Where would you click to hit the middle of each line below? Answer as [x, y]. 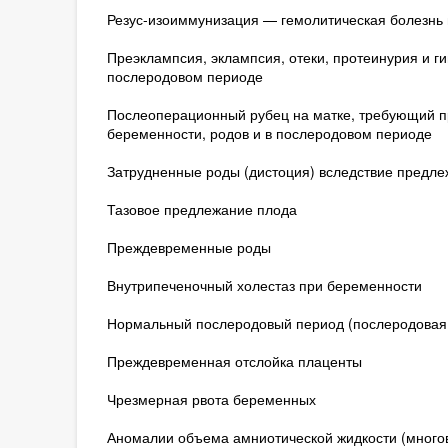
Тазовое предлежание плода [201, 209]
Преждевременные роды [188, 247]
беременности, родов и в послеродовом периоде [269, 133]
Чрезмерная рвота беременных [211, 399]
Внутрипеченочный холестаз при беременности [264, 285]
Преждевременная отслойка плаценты [234, 361]
